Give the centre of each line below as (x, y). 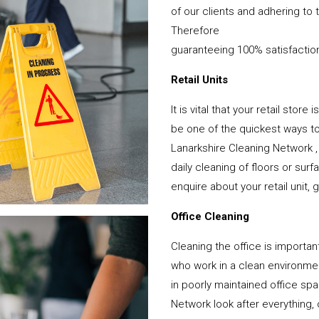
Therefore (195, 30)
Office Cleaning (210, 216)
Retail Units (200, 79)
